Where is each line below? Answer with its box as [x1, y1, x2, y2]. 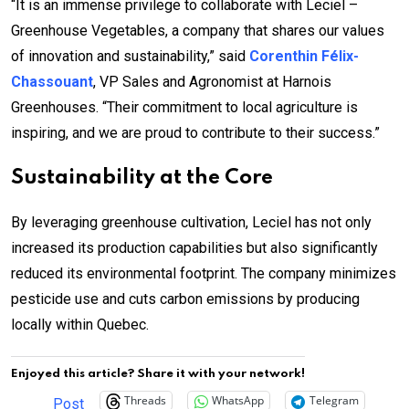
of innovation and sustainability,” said [11, 47, 249, 65]
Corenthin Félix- [249, 47, 359, 65]
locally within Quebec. [11, 315, 149, 333]
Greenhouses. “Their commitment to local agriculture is [11, 98, 358, 116]
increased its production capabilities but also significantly [11, 238, 378, 257]
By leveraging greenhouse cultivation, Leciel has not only [11, 213, 372, 231]
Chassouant [11, 72, 93, 90]
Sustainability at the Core [11, 167, 273, 188]
